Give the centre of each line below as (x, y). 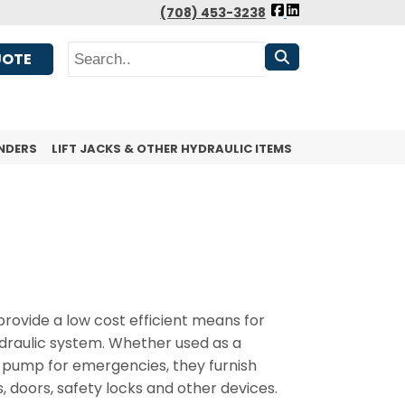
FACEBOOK (327, 55)
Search (93, 44)
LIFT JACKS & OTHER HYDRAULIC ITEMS (172, 149)
